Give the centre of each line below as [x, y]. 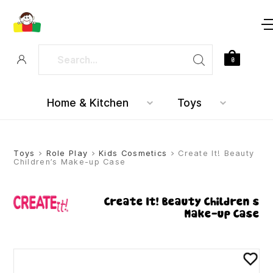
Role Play [67, 154]
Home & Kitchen [88, 103]
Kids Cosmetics [133, 154]
